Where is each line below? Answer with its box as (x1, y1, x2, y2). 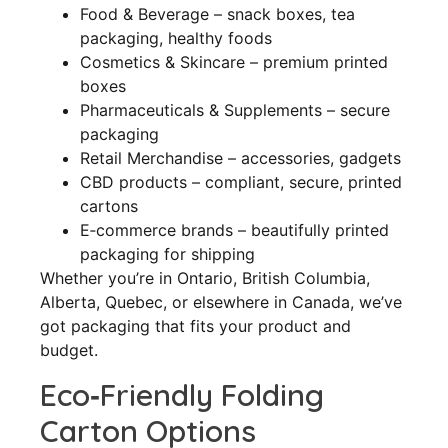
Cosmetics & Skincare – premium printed (80, 52, 388, 73)
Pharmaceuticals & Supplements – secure (80, 100, 390, 121)
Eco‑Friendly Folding (40, 375, 324, 414)
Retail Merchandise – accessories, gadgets (80, 148, 401, 169)
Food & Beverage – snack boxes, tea (80, 4, 355, 25)
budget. (40, 340, 98, 361)
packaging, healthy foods (80, 28, 272, 49)
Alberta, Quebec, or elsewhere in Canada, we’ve (40, 292, 402, 313)
